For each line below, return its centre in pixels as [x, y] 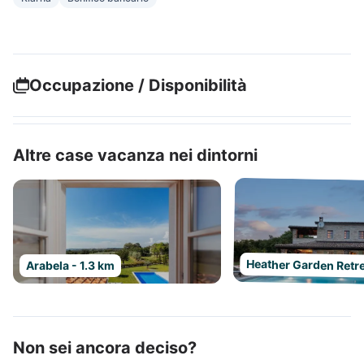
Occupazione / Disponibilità [138, 85]
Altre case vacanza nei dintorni [135, 155]
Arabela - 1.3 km [70, 265]
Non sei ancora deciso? [105, 348]
